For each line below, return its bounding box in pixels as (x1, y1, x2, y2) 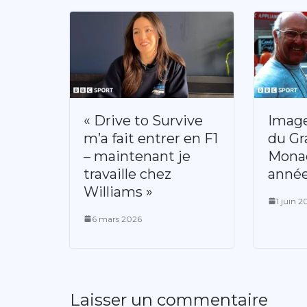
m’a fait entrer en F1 (84, 130, 218, 147)
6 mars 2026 (92, 213, 142, 224)
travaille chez (84, 165, 171, 182)
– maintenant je (84, 147, 191, 164)
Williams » (84, 183, 153, 200)
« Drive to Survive (84, 112, 203, 129)
